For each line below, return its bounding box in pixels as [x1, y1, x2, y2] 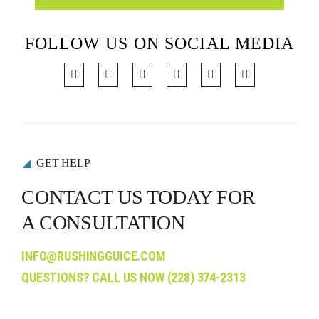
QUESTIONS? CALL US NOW [21, 269, 167, 285]
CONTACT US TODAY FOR [21, 185, 256, 208]
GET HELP [36, 156, 90, 169]
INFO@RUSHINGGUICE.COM [21, 248, 166, 263]
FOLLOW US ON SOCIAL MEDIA [24, 33, 295, 53]
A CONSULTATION [21, 211, 185, 234]
